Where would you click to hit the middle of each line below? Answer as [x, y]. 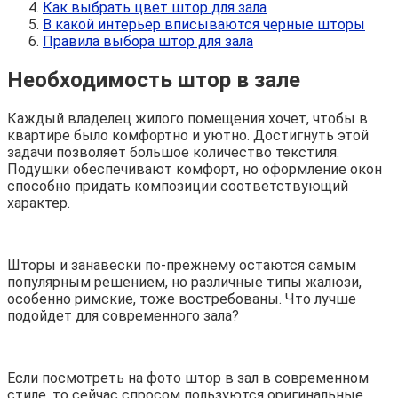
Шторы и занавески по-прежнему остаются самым [182, 265]
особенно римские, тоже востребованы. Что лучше [182, 298]
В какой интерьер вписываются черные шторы [204, 24]
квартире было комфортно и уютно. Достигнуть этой [188, 135]
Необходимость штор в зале [154, 80]
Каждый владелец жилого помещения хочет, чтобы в [187, 118]
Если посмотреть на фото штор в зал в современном [188, 378]
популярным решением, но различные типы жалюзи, [184, 282]
